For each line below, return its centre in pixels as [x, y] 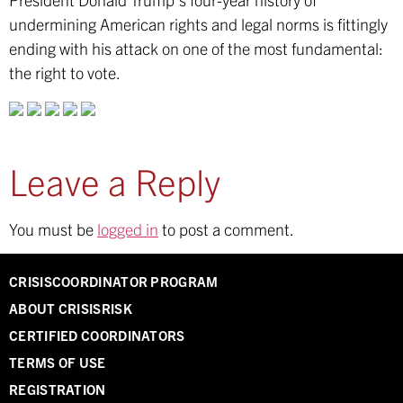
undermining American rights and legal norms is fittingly [198, 23]
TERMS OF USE [58, 363]
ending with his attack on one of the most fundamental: [196, 48]
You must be [53, 228]
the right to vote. [65, 72]
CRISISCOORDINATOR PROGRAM [114, 282]
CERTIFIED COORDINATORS [97, 336]
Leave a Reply [115, 180]
